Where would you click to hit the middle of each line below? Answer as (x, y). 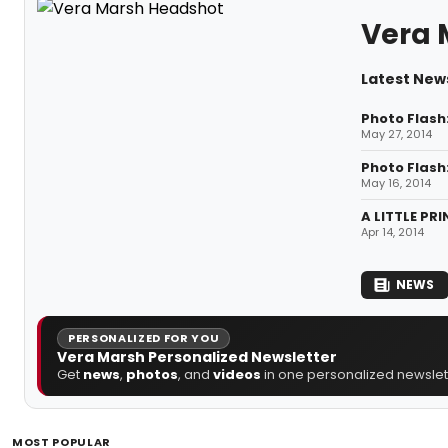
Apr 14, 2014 (392, 231)
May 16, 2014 (395, 182)
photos (152, 374)
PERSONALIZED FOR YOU (144, 337)
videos (237, 374)
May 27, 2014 (396, 133)
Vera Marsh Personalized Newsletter (197, 356)
